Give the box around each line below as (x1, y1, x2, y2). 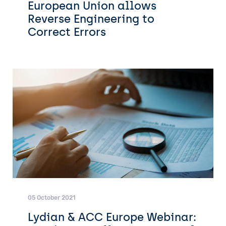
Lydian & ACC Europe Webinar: (28, 210, 196, 223)
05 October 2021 (28, 194, 76, 201)
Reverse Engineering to (28, 12, 154, 26)
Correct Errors (28, 25, 106, 39)
